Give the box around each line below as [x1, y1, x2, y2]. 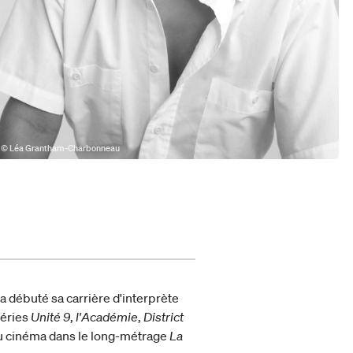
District [143, 308, 184, 325]
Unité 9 [31, 308, 71, 325]
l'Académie [76, 308, 139, 325]
